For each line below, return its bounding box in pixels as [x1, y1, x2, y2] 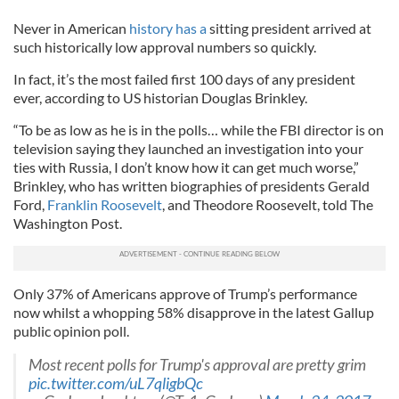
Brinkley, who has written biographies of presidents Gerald [13, 176, 370, 194]
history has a [129, 19, 207, 37]
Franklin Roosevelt [47, 195, 162, 213]
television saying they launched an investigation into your [13, 139, 363, 157]
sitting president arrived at [207, 19, 371, 37]
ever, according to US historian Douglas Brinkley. [13, 88, 307, 106]
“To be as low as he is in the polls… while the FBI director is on [13, 120, 384, 138]
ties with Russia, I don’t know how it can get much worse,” [13, 158, 359, 175]
